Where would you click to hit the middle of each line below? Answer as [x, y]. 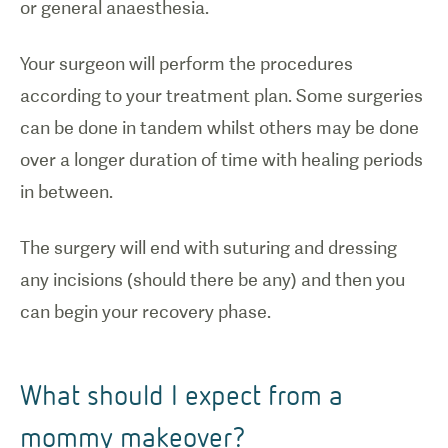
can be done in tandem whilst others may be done [219, 127]
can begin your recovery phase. [145, 311]
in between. [66, 191]
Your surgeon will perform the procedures [186, 63]
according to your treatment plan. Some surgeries [221, 95]
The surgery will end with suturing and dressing [208, 247]
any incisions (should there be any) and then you [212, 279]
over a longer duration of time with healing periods [221, 159]
